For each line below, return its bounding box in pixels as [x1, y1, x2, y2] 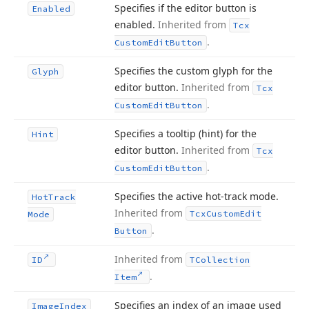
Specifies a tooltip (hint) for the [114, 127, 257, 140]
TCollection [190, 255, 250, 265]
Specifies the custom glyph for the [114, 64, 272, 77]
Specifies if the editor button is [114, 1, 257, 14]
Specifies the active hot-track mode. [114, 190, 279, 203]
